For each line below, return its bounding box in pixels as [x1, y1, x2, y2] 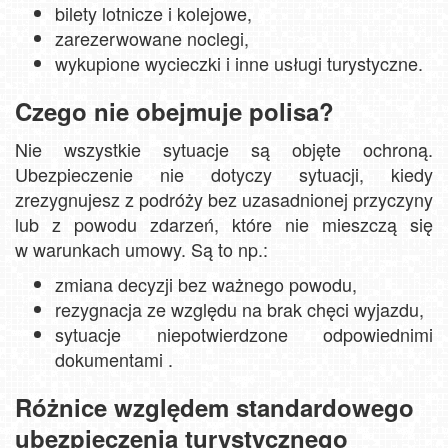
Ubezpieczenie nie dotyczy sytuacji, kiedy [15, 161, 433, 188]
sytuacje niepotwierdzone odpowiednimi [55, 321, 433, 348]
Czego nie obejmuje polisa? [15, 94, 334, 129]
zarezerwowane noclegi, [55, 25, 249, 52]
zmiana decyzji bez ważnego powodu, [55, 271, 357, 298]
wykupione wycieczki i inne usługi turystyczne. [55, 50, 423, 77]
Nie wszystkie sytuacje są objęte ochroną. [15, 136, 433, 163]
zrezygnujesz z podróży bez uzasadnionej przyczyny [15, 186, 433, 213]
